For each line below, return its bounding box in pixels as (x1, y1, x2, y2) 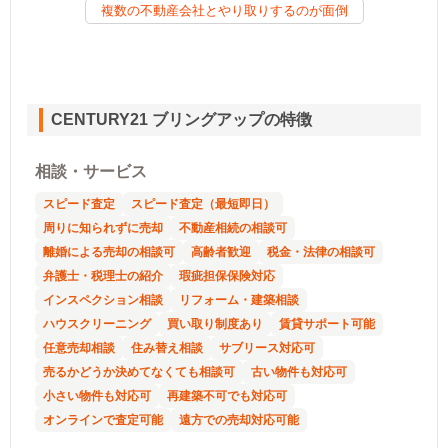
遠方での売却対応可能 (179, 412, 299, 427)
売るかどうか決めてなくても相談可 (43, 364, 235, 379)
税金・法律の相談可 (267, 244, 375, 259)
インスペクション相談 (43, 292, 163, 307)
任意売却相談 (43, 340, 115, 355)
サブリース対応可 (219, 340, 315, 355)
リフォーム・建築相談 (179, 292, 299, 307)
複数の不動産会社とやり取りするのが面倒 (100, 2, 348, 18)
